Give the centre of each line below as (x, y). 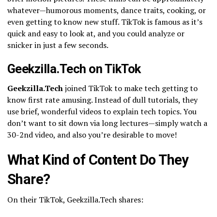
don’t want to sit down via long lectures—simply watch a (107, 123)
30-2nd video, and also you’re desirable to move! (92, 134)
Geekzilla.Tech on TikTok (74, 69)
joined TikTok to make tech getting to (130, 88)
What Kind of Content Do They (98, 160)
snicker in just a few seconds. (58, 45)
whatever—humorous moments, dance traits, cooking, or (107, 10)
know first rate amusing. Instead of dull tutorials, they (102, 100)
